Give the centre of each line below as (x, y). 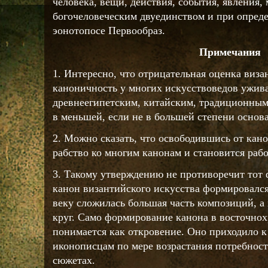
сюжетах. (74, 260)
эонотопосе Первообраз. (109, 31)
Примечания (230, 52)
